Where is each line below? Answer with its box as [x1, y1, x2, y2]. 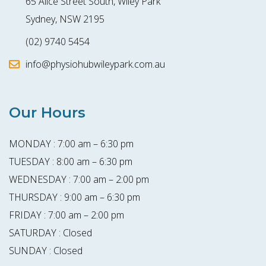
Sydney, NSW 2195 [26, 12, 104, 26]
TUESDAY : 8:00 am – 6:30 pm [9, 155, 132, 169]
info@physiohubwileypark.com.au [26, 58, 165, 71]
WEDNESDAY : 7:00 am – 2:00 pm [9, 173, 149, 186]
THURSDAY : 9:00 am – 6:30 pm [9, 191, 140, 204]
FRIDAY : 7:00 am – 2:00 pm [9, 208, 124, 222]
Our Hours [9, 104, 85, 122]
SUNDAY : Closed [9, 244, 83, 258]
